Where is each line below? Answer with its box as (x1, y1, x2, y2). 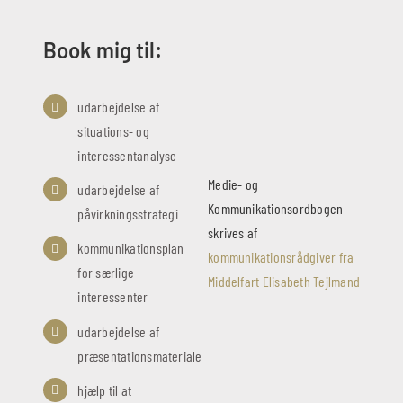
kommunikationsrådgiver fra (208, 247, 354, 265)
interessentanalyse (77, 147, 177, 164)
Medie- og (208, 175, 259, 193)
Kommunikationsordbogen (208, 199, 344, 217)
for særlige (77, 264, 135, 282)
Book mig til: (43, 37, 163, 63)
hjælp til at (77, 381, 132, 399)
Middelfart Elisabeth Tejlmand (208, 272, 360, 290)
